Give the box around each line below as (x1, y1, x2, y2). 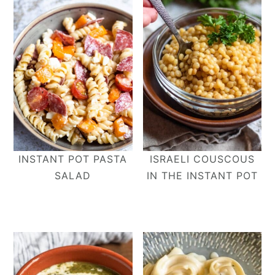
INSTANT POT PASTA (18, 153, 128, 166)
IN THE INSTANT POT (146, 169, 258, 182)
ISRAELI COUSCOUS (149, 153, 255, 166)
